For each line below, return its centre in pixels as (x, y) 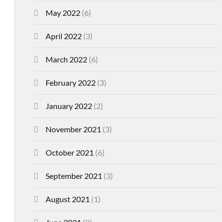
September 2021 (74, 176)
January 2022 (69, 106)
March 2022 (66, 59)
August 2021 (67, 199)
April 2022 (63, 36)
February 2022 (70, 83)
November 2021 (73, 129)
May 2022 (63, 13)
